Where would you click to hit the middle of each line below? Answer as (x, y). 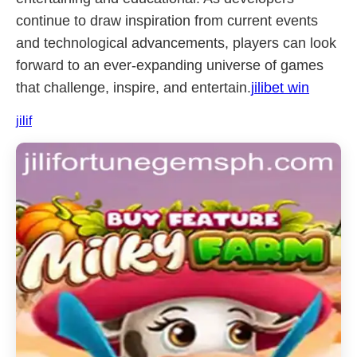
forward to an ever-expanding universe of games (170, 65)
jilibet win (280, 88)
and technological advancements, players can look (176, 43)
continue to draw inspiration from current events (167, 21)
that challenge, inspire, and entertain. (133, 88)
